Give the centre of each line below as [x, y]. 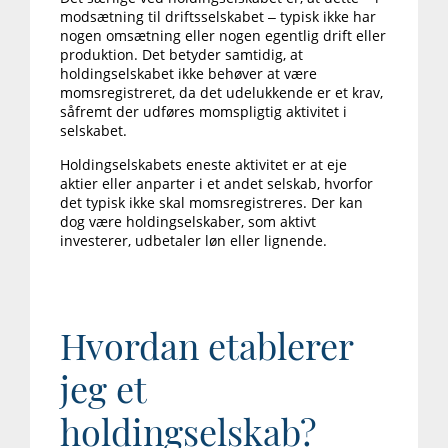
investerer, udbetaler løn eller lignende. [193, 241]
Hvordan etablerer [206, 345]
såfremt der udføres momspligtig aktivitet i [203, 112]
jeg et [103, 388]
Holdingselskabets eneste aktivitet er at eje [203, 165]
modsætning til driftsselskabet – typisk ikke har [218, 17]
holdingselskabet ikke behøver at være [188, 74]
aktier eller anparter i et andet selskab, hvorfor [216, 184]
